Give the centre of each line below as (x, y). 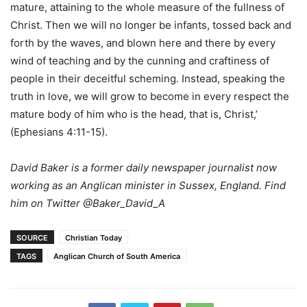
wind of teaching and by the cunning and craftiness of (140, 61)
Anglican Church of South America (117, 257)
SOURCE (32, 238)
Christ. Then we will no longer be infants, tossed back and (151, 25)
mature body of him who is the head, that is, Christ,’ (134, 114)
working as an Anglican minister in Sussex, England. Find (148, 186)
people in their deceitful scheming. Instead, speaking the (148, 79)
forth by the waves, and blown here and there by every (143, 43)
